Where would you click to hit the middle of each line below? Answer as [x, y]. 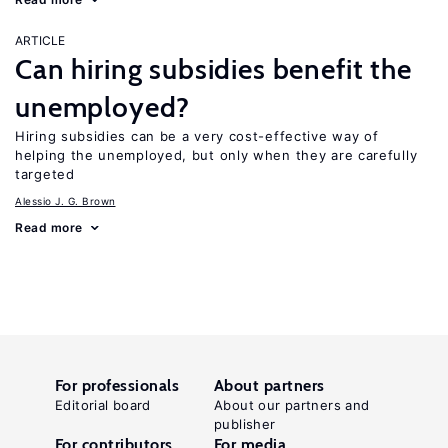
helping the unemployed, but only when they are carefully [216, 155]
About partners [269, 385]
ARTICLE [40, 40]
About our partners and [292, 405]
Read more [49, 227]
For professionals [117, 385]
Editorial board [103, 405]
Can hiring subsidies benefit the [213, 69]
